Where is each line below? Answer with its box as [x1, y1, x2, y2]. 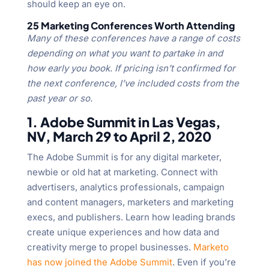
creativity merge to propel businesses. [26, 241, 193, 253]
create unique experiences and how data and [26, 226, 219, 238]
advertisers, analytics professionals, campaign [26, 181, 225, 193]
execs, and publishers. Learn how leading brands [26, 211, 235, 223]
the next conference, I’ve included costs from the [26, 77, 239, 89]
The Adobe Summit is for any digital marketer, [26, 151, 222, 163]
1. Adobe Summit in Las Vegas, [26, 113, 220, 131]
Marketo [193, 241, 229, 253]
